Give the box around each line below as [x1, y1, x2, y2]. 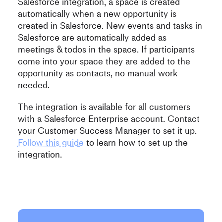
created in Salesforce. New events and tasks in [17, 18, 202, 32]
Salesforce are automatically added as [17, 30, 166, 44]
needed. [17, 78, 50, 92]
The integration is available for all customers [17, 100, 190, 113]
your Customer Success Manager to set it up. [17, 123, 197, 137]
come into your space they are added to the [17, 54, 190, 68]
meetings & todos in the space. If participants [17, 42, 195, 56]
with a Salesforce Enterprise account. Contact [17, 111, 200, 125]
